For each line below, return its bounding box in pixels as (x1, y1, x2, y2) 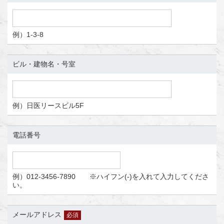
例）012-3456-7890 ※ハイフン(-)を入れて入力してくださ (12, 172, 209, 180)
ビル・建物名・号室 (12, 60, 75, 68)
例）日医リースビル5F (12, 101, 84, 109)
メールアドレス (12, 210, 61, 218)
